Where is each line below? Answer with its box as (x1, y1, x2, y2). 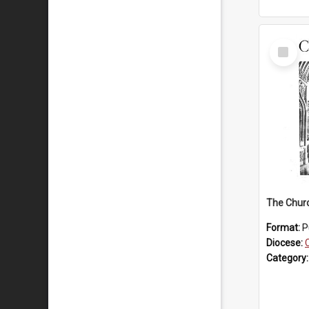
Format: (266, 222, 302, 233)
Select (272, 38, 302, 50)
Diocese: (266, 237, 305, 248)
